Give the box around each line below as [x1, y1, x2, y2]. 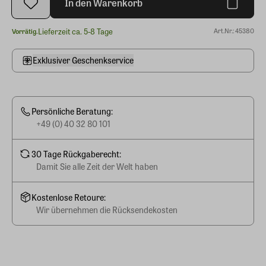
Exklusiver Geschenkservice [33, 54, 134, 66]
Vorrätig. [12, 26, 38, 36]
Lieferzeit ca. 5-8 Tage [38, 25, 113, 37]
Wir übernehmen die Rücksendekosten [36, 203, 178, 216]
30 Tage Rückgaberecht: [31, 148, 121, 160]
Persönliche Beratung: [31, 105, 113, 118]
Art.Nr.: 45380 [214, 25, 254, 35]
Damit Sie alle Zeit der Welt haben [36, 160, 158, 173]
